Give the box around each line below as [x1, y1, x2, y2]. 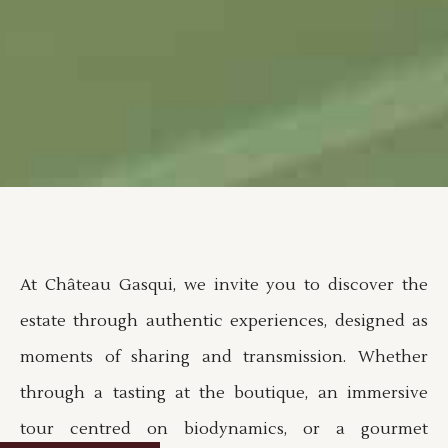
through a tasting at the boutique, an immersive [20, 383, 428, 403]
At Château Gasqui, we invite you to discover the [20, 275, 428, 295]
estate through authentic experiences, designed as [20, 311, 428, 331]
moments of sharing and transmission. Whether [20, 347, 428, 367]
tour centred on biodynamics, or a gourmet [20, 419, 428, 439]
